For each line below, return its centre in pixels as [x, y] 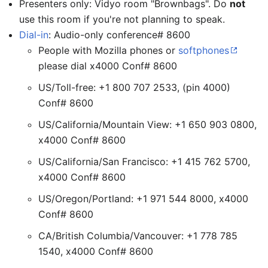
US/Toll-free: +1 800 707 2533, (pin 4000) [134, 87]
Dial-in [34, 35]
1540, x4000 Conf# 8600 [96, 251]
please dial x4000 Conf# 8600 [108, 66]
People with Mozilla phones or [108, 50]
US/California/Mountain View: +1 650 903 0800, [147, 124]
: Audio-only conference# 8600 [119, 35]
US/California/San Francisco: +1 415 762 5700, [144, 162]
